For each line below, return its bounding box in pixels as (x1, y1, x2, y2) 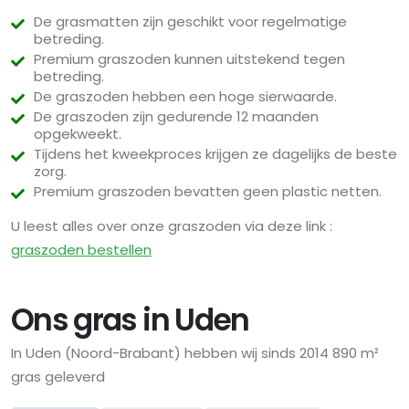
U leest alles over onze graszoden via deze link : (11, 216, 332, 236)
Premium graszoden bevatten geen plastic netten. (34, 182, 382, 202)
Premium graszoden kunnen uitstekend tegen (34, 49, 345, 69)
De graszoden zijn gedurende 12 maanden (34, 107, 319, 127)
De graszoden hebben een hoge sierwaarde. (34, 87, 337, 107)
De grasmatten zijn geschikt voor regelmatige (34, 12, 347, 32)
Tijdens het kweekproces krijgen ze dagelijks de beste (34, 144, 397, 164)
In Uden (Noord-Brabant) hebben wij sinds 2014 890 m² (11, 343, 379, 363)
